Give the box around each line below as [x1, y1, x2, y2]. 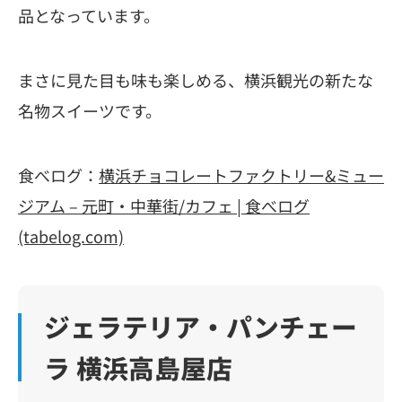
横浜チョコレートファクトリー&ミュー [99, 162, 384, 187]
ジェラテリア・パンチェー [43, 307, 357, 345]
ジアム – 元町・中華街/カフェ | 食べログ [18, 193, 310, 217]
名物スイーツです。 [18, 99, 162, 123]
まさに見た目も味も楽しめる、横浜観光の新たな [18, 68, 373, 92]
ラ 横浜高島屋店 [43, 348, 232, 386]
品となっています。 [18, 4, 160, 28]
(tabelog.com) [18, 223, 124, 248]
